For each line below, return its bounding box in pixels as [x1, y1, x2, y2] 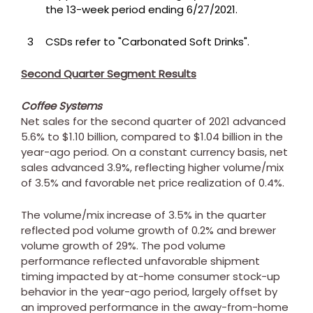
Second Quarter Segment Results [21, 66, 196, 81]
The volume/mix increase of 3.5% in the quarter [21, 207, 266, 222]
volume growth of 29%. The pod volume [21, 238, 226, 253]
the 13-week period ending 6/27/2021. [45, 1, 238, 17]
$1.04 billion [194, 129, 251, 144]
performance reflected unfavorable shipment [21, 253, 260, 268]
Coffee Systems [21, 98, 102, 113]
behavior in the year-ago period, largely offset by [21, 284, 277, 299]
